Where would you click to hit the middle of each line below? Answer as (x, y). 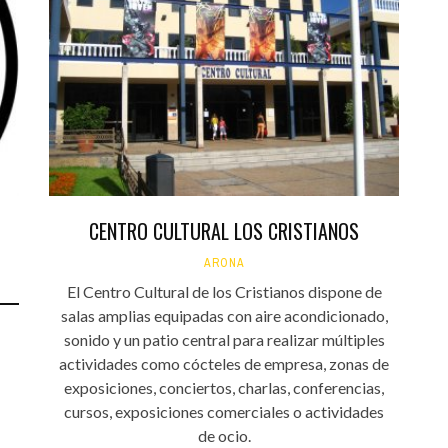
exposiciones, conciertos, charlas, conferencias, (224, 388)
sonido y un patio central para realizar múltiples (224, 340)
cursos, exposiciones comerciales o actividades (224, 412)
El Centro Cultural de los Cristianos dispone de (224, 292)
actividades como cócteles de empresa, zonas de (224, 364)
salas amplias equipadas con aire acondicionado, (224, 316)
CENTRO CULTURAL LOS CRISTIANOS (224, 231)
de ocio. (224, 436)
